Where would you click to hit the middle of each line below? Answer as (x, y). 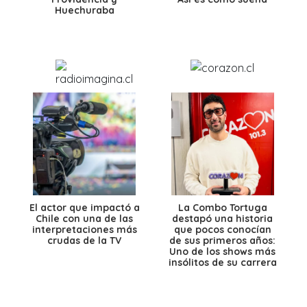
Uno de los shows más (223, 252)
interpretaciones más (84, 230)
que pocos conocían (222, 230)
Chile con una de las (85, 219)
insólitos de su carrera (222, 263)
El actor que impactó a (84, 208)
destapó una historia (223, 219)
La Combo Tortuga (222, 208)
